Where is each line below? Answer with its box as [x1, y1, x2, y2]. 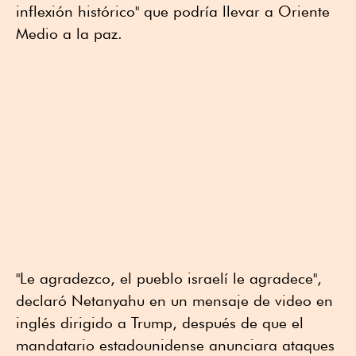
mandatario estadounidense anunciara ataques [16, 336, 335, 354]
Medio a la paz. [16, 25, 122, 43]
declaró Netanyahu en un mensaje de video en [16, 292, 333, 310]
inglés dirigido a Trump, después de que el [16, 314, 304, 332]
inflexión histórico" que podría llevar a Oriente [16, 2, 330, 21]
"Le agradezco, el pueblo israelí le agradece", [16, 269, 322, 288]
